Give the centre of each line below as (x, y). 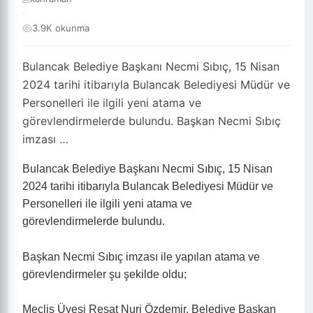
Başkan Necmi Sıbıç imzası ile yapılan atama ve (141, 257)
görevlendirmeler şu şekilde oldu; (104, 274)
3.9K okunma (61, 28)
